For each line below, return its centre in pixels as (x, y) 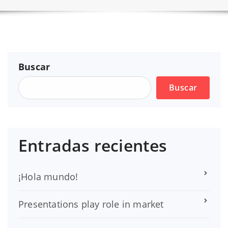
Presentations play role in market (91, 204)
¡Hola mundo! (48, 176)
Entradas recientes (93, 145)
